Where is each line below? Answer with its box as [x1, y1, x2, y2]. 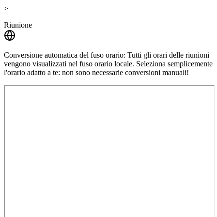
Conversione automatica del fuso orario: [4, 50, 125, 59]
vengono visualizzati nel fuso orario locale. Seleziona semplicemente [4, 59, 213, 68]
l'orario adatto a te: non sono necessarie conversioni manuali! [4, 68, 189, 77]
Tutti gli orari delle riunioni [127, 50, 209, 59]
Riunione [4, 20, 32, 29]
